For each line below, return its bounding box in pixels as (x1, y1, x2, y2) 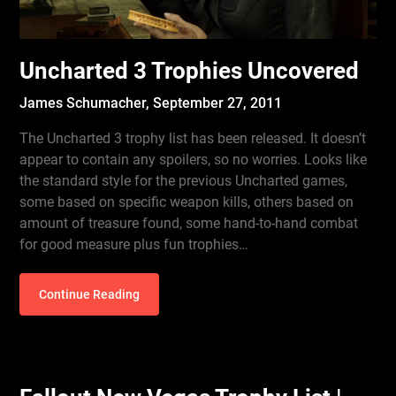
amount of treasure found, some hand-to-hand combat (19, 215, 359, 232)
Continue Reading (39, 287, 141, 301)
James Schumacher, (19, 95, 154, 111)
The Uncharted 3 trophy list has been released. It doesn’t (19, 130, 367, 147)
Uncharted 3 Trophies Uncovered (19, 57, 360, 84)
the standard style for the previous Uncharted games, (19, 172, 348, 189)
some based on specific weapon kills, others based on (19, 194, 354, 210)
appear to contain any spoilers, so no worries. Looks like (19, 151, 368, 168)
